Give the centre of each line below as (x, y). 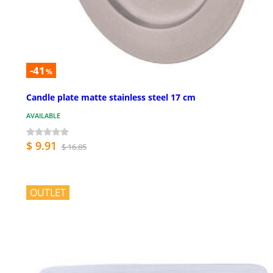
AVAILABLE (43, 115)
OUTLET (48, 192)
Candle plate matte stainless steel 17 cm (111, 97)
